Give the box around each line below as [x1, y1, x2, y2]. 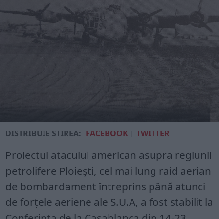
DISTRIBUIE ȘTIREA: [5, 128, 82, 139]
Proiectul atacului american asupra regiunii [5, 148, 212, 162]
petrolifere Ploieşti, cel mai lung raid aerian [5, 163, 212, 177]
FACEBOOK [86, 128, 129, 139]
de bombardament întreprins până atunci [5, 179, 206, 193]
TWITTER [136, 128, 170, 139]
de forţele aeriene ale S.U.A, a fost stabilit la [5, 195, 214, 209]
